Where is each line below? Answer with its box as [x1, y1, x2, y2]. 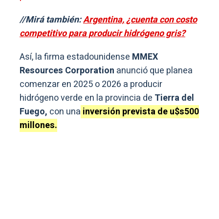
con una [47, 105, 81, 118]
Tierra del [154, 91, 194, 105]
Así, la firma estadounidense [20, 50, 130, 64]
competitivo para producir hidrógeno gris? [20, 27, 185, 40]
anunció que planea [116, 64, 193, 77]
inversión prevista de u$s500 [81, 105, 199, 118]
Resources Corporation [20, 64, 116, 77]
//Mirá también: [20, 13, 83, 26]
